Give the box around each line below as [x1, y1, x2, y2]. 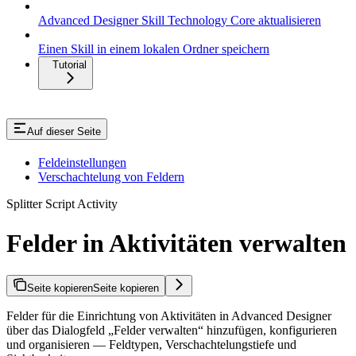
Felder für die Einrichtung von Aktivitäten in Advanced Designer [6, 308, 331, 323]
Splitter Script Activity [6, 197, 118, 211]
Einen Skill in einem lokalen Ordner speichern [38, 42, 269, 56]
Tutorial [52, 59, 87, 72]
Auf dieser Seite [27, 126, 101, 138]
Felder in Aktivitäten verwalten [6, 228, 346, 257]
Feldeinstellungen [38, 156, 126, 170]
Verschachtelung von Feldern [38, 170, 184, 184]
